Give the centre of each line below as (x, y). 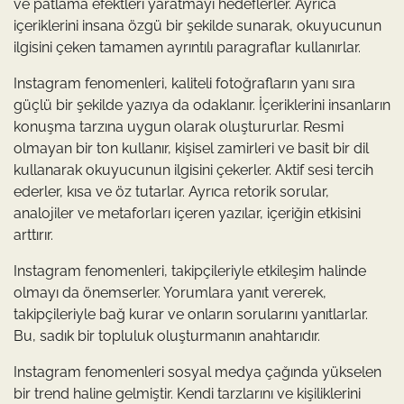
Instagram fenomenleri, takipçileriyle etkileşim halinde (190, 271)
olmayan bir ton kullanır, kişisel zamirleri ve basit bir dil (191, 148)
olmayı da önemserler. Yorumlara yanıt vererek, (170, 292)
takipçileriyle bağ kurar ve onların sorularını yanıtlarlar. (191, 314)
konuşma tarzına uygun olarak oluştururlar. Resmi (179, 126)
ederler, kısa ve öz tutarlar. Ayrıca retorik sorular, (171, 191)
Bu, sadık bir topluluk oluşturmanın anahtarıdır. (167, 335)
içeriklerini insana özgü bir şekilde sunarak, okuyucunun (197, 25)
